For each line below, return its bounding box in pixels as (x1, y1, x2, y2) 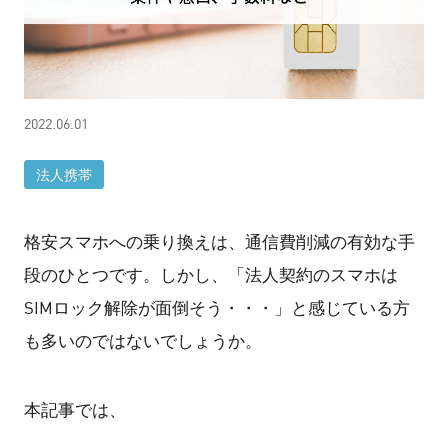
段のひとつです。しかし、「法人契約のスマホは (23, 265, 398, 286)
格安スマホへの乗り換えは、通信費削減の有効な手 (23, 232, 415, 253)
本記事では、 (23, 400, 126, 421)
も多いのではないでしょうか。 (23, 331, 262, 352)
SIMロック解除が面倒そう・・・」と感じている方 (23, 298, 410, 319)
